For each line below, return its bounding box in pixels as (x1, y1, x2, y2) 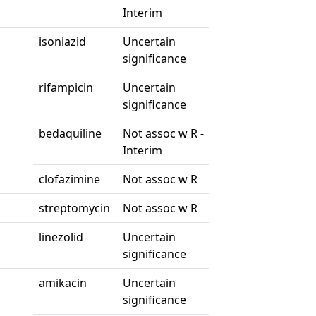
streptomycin (39, 200, 110, 217)
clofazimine (39, 171, 100, 188)
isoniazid (39, 34, 86, 50)
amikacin (39, 275, 87, 291)
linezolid (39, 229, 83, 245)
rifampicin (39, 80, 93, 96)
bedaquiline (39, 126, 102, 142)
